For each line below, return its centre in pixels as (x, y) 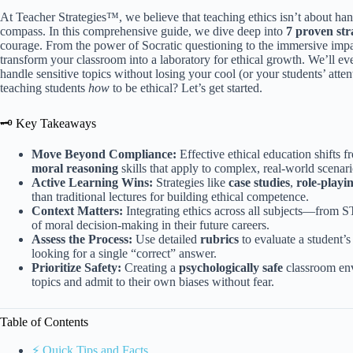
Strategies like (191, 183)
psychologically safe (231, 268)
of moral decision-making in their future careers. (150, 225)
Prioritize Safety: (76, 268)
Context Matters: (77, 211)
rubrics (219, 240)
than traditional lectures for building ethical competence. (170, 197)
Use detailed (166, 240)
